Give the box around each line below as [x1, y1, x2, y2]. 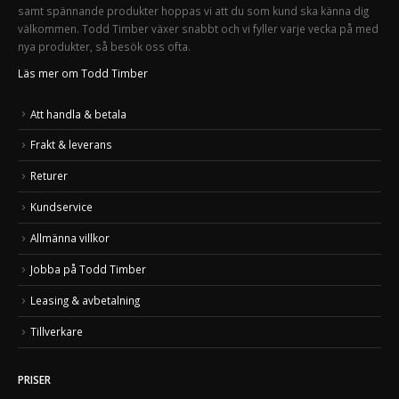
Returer [30, 168, 68, 183]
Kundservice [30, 199, 93, 215]
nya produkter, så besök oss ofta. [18, 38, 191, 53]
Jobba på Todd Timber [30, 261, 146, 276]
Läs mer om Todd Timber [18, 65, 148, 80]
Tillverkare [30, 323, 83, 338]
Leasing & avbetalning [30, 292, 140, 307]
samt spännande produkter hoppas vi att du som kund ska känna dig [18, 3, 369, 18]
